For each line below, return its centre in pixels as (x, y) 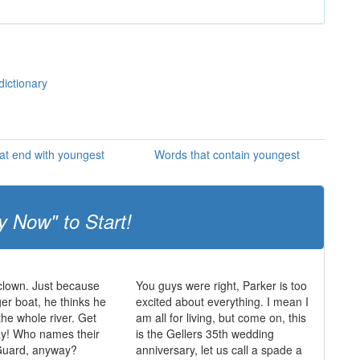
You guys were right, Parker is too (221, 285)
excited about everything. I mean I (222, 301)
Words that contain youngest (227, 154)
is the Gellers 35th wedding (205, 333)
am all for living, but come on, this (221, 317)
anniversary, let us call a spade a (219, 350)
